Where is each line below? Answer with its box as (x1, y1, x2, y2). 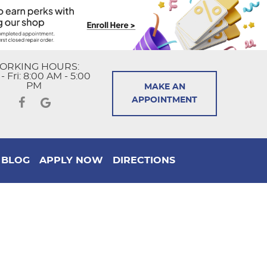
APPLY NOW (39, 156, 103, 166)
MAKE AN (144, 83, 185, 91)
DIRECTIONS (113, 156, 175, 166)
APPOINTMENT (132, 96, 197, 104)
